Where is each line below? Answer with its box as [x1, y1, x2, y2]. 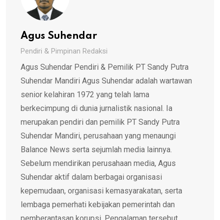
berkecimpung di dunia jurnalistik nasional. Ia [21, 103, 172, 113]
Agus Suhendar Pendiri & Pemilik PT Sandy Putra [21, 62, 189, 72]
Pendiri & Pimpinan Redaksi [21, 46, 108, 55]
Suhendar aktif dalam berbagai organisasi [21, 172, 162, 182]
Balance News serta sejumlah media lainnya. [21, 144, 172, 154]
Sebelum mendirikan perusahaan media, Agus [21, 158, 176, 168]
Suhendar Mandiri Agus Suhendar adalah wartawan [21, 76, 192, 85]
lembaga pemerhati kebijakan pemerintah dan [21, 199, 175, 209]
